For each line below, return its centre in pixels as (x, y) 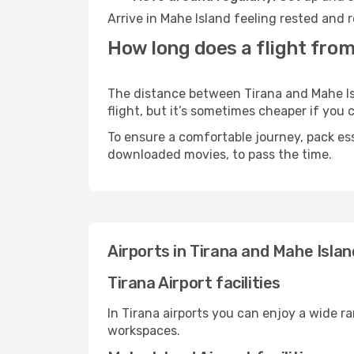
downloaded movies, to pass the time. (220, 154)
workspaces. (144, 331)
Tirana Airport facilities (194, 283)
